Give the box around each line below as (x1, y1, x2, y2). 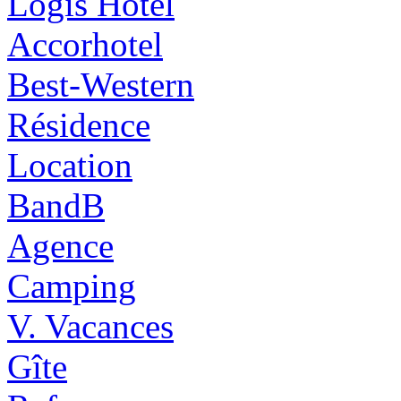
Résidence (7, 106, 150, 145)
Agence (7, 226, 114, 266)
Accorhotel (7, 25, 163, 64)
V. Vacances (7, 307, 174, 346)
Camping (7, 267, 136, 306)
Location (7, 146, 132, 185)
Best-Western (7, 65, 194, 105)
